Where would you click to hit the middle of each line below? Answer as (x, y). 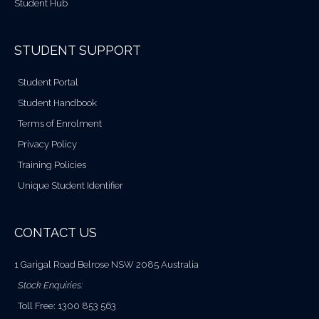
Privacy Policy (47, 145)
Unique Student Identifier (70, 186)
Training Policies (52, 165)
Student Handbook (57, 103)
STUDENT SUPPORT (78, 51)
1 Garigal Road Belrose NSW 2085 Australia (106, 265)
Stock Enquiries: (50, 286)
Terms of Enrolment (60, 124)
